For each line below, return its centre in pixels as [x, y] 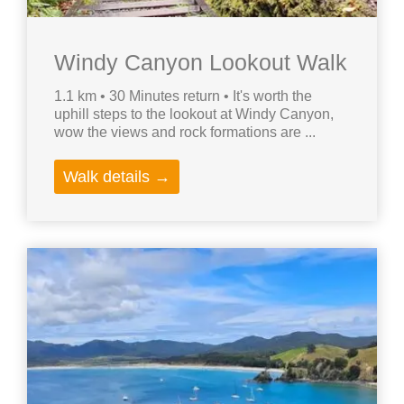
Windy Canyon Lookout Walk [201, 63]
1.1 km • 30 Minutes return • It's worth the [183, 96]
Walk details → [117, 177]
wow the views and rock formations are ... [185, 133]
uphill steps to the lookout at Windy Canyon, [194, 115]
